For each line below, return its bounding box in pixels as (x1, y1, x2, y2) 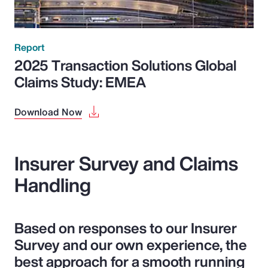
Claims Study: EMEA (14, 71, 146, 93)
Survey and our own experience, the (14, 233, 247, 255)
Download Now (14, 104, 82, 119)
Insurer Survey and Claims (14, 148, 238, 178)
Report (14, 39, 44, 54)
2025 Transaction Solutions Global (14, 54, 236, 76)
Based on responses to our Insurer (14, 217, 237, 239)
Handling (14, 170, 91, 199)
